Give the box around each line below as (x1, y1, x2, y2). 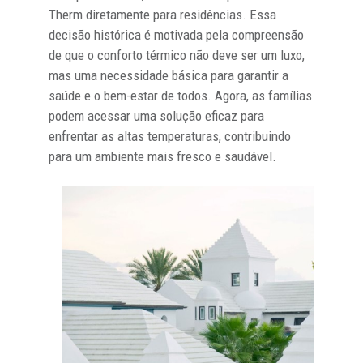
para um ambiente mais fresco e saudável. (49, 147, 276, 164)
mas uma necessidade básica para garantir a (49, 66, 288, 83)
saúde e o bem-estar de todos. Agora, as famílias (49, 87, 312, 104)
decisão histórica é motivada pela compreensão (49, 26, 304, 43)
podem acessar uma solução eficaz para (49, 107, 264, 124)
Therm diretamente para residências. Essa (49, 6, 276, 23)
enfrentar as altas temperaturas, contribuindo (49, 127, 291, 144)
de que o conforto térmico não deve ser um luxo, (49, 46, 305, 63)
